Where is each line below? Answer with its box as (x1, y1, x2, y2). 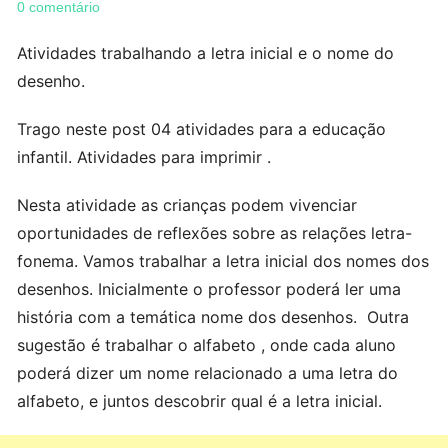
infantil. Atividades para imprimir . (17, 147, 272, 167)
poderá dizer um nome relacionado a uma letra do (17, 363, 399, 383)
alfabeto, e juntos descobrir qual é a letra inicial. (17, 391, 383, 411)
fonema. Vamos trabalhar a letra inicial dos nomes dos (17, 251, 430, 271)
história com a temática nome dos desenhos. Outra (17, 307, 410, 327)
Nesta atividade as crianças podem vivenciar (17, 195, 358, 215)
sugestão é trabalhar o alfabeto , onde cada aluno (17, 335, 397, 355)
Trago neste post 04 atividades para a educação (17, 119, 387, 139)
